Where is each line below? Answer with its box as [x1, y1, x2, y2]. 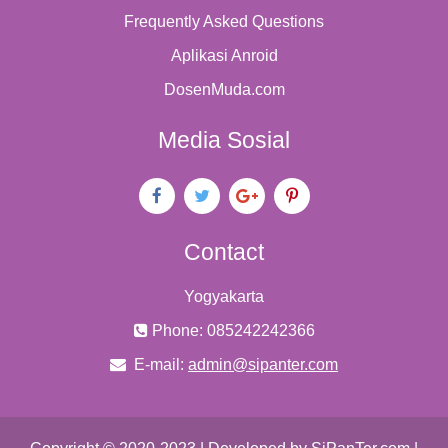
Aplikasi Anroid [170, 46, 278, 64]
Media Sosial [158, 126, 290, 153]
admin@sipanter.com [188, 355, 338, 373]
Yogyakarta [184, 287, 264, 305]
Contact [184, 238, 264, 265]
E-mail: [130, 355, 188, 373]
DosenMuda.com [163, 80, 285, 98]
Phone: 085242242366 [151, 321, 315, 339]
